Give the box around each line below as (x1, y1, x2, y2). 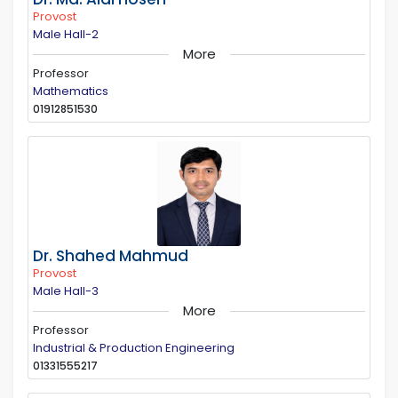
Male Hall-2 (33, 25, 99, 43)
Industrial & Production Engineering (33, 338, 235, 356)
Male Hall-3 (33, 282, 99, 299)
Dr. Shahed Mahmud (33, 244, 188, 267)
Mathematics (33, 82, 108, 99)
